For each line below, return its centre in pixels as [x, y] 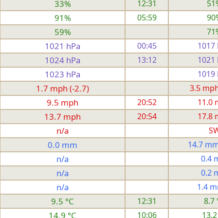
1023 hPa [63, 74]
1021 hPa [63, 46]
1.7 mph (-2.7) [63, 88]
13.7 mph [63, 116]
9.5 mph [63, 102]
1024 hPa [63, 60]
